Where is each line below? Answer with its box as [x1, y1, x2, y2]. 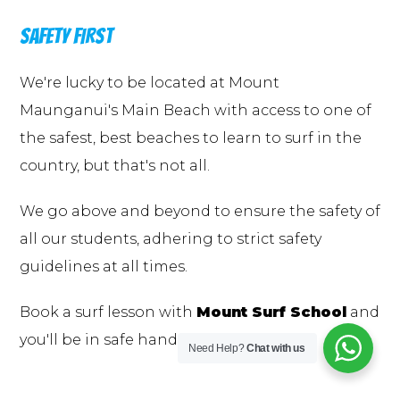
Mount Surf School [196, 304, 346, 321]
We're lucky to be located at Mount [20, 74, 279, 92]
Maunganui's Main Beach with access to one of [20, 102, 371, 120]
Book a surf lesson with [20, 304, 196, 321]
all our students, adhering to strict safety [20, 230, 321, 248]
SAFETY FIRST [20, 25, 112, 48]
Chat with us [246, 342, 305, 354]
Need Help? [188, 342, 247, 354]
